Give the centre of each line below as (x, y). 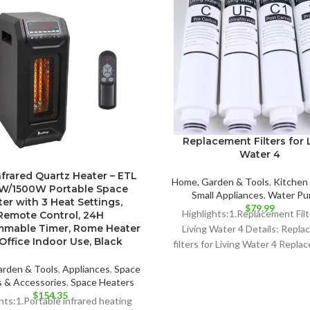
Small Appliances (227, 195)
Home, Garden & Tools (220, 182)
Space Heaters (102, 282)
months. (260, 259)
